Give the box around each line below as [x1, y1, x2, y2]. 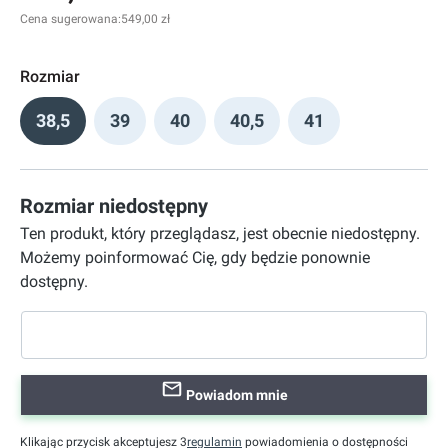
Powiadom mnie [182, 387, 288, 403]
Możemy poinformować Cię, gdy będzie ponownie [20, 248, 370, 267]
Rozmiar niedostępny [20, 194, 208, 218]
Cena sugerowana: [20, 12, 121, 26]
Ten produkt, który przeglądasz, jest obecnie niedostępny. [20, 224, 420, 243]
